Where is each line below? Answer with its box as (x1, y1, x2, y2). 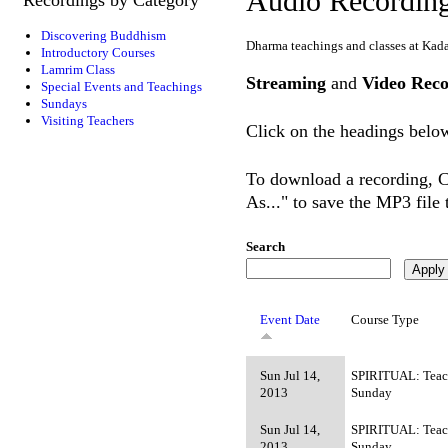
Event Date (260, 312, 321, 327)
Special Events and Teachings (40, 78, 202, 94)
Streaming (246, 72, 327, 93)
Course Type (351, 312, 420, 327)
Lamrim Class (40, 61, 115, 77)
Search (246, 239, 286, 255)
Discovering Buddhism (40, 27, 166, 43)
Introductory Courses (40, 44, 155, 60)
